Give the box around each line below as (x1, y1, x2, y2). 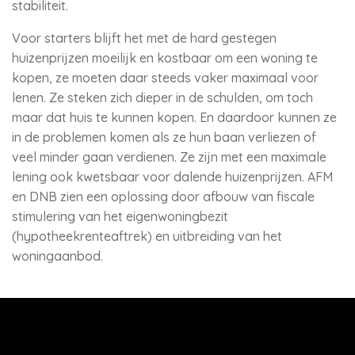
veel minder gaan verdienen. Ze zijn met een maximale (12, 149, 326, 165)
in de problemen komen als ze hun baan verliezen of (12, 129, 316, 145)
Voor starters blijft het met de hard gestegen (12, 30, 277, 46)
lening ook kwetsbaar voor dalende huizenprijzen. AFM (12, 169, 333, 185)
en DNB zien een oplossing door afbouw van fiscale (12, 189, 315, 204)
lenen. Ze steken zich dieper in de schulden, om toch (12, 90, 313, 105)
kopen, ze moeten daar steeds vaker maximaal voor (12, 70, 319, 86)
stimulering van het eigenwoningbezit (12, 208, 228, 224)
